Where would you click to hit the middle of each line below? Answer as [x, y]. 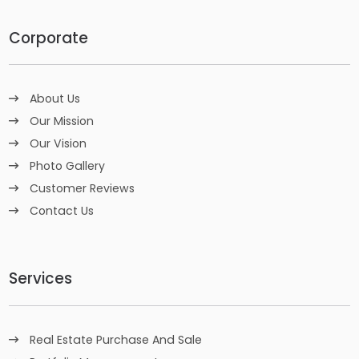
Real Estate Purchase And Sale [116, 340]
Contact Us [62, 211]
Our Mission [62, 121]
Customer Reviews [83, 189]
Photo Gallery [68, 166]
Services [41, 279]
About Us [55, 99]
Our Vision [58, 144]
